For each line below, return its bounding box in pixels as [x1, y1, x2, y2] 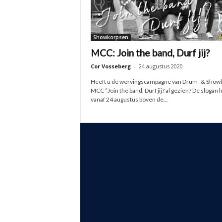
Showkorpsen [93, 34, 128, 41]
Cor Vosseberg [90, 62, 131, 70]
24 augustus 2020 [138, 62, 183, 70]
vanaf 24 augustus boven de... [90, 96, 168, 103]
